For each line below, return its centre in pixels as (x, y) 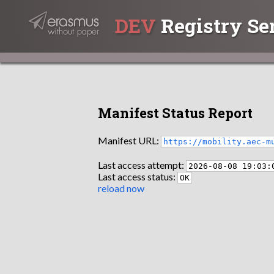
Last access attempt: (142, 165)
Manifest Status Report (175, 113)
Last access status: (138, 176)
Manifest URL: (129, 140)
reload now (121, 188)
